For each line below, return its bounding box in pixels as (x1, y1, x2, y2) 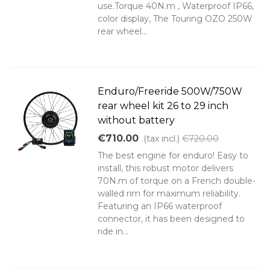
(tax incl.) (143, 133, 180, 145)
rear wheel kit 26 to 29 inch (98, 100, 229, 112)
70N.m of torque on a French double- (98, 175, 256, 187)
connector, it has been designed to (98, 213, 245, 225)
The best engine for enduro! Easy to (98, 150, 249, 162)
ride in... (98, 226, 129, 237)
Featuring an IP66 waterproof (98, 201, 222, 212)
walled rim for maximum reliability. (98, 188, 241, 199)
